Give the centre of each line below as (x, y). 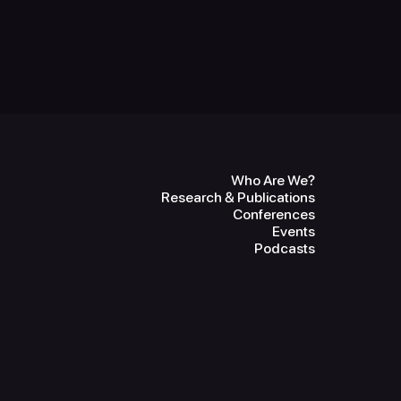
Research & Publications (238, 197)
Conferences (273, 214)
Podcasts (284, 248)
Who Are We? (273, 180)
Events (293, 231)
